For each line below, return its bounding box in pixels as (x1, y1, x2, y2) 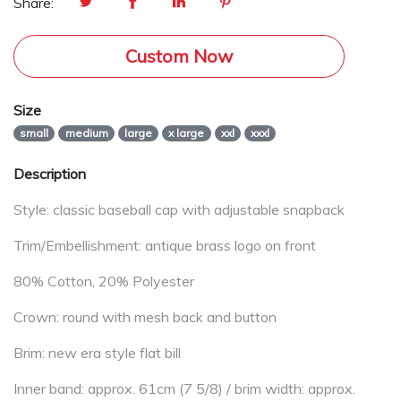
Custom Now (124, 45, 233, 67)
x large (168, 126, 205, 140)
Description (13, 165, 86, 183)
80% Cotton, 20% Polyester (13, 272, 194, 290)
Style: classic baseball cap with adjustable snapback (13, 200, 345, 218)
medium (64, 126, 108, 140)
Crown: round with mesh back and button (13, 308, 277, 326)
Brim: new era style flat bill (13, 344, 181, 362)
